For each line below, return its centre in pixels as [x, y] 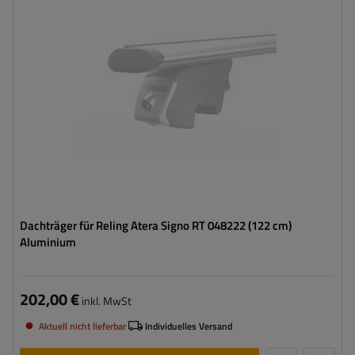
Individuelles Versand [189, 326]
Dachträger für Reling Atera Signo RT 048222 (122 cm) [156, 225]
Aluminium [48, 242]
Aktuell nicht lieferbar [82, 326]
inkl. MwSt [105, 301]
